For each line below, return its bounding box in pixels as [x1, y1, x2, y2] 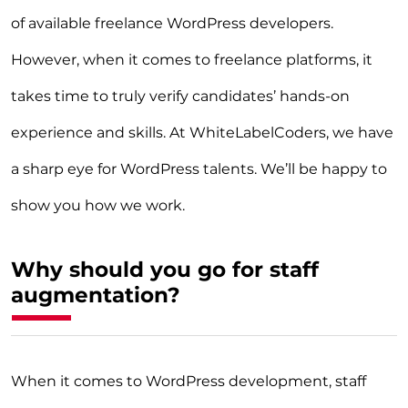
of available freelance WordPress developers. [11, 14, 333, 32]
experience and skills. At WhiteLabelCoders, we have [11, 123, 393, 141]
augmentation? [11, 281, 180, 308]
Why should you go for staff [11, 256, 319, 282]
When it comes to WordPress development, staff [11, 372, 366, 390]
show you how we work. [11, 196, 185, 214]
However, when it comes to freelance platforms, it [11, 50, 372, 68]
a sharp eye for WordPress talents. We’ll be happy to [11, 159, 387, 178]
